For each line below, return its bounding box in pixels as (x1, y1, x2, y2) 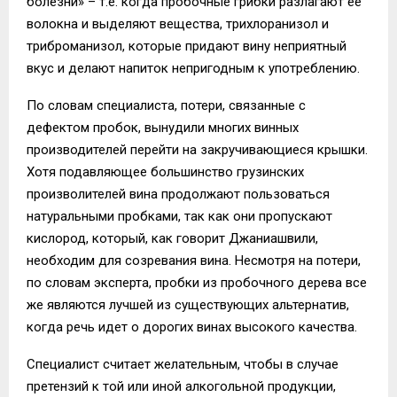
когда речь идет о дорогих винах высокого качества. (27, 318, 357, 335)
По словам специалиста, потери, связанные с (27, 97, 306, 113)
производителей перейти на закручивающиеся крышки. (27, 141, 368, 158)
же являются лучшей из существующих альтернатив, (27, 296, 349, 313)
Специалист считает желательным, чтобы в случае (27, 355, 339, 372)
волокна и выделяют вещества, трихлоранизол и (27, 15, 329, 32)
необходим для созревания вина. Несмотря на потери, (27, 252, 361, 269)
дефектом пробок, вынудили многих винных (27, 119, 299, 136)
